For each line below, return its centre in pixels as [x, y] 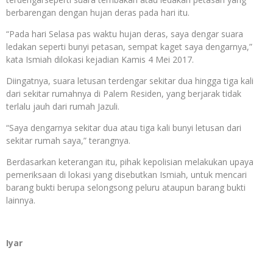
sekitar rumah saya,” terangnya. [68, 140]
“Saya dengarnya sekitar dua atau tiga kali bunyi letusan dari [124, 128]
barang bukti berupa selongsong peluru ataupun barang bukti [126, 187]
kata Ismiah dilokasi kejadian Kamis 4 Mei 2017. [100, 59]
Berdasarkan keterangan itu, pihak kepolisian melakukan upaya [130, 162]
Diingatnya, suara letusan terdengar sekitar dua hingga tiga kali [130, 81]
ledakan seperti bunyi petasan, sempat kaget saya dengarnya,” [129, 47]
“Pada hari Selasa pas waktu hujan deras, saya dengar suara [125, 34]
